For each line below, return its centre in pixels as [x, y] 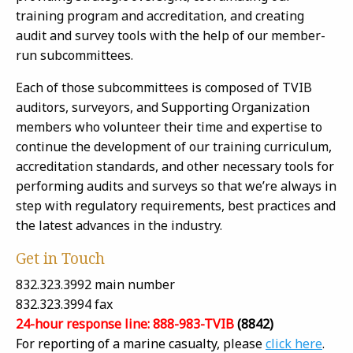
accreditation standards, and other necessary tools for [175, 166]
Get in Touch [60, 258]
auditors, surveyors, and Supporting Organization [163, 107]
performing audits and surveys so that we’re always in [176, 186]
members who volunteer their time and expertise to [169, 127]
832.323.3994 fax [64, 304]
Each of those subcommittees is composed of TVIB [164, 87]
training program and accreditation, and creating [160, 16]
